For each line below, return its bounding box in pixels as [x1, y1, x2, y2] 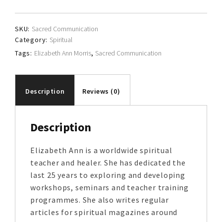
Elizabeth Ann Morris [34, 49, 91, 58]
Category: [15, 35, 50, 45]
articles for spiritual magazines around [30, 207, 178, 218]
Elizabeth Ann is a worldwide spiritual [30, 145, 172, 156]
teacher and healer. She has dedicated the [30, 158, 186, 168]
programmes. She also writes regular [30, 195, 169, 205]
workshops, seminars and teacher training [30, 182, 189, 193]
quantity [14, 13, 44, 23]
